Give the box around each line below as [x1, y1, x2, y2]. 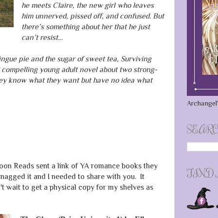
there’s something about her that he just [21, 22, 150, 31]
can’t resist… [21, 33, 63, 42]
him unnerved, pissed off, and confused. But [21, 12, 164, 20]
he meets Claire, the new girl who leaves [21, 1, 154, 10]
